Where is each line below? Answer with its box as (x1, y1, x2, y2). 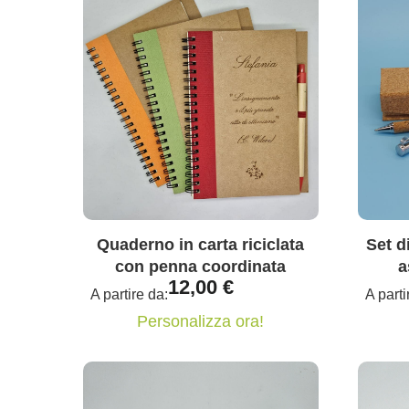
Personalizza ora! (137, 312, 265, 331)
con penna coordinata (115, 257, 287, 277)
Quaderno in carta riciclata (97, 236, 305, 255)
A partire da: (89, 287, 168, 303)
